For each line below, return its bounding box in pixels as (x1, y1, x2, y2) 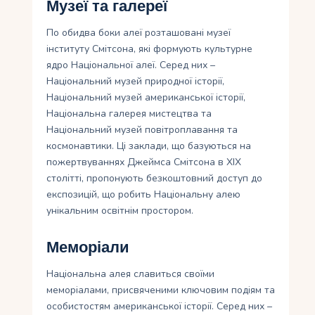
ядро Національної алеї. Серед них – (46, 58, 216, 72)
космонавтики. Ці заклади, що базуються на (46, 139, 252, 153)
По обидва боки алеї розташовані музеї (46, 26, 231, 40)
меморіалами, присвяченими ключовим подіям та (46, 283, 276, 297)
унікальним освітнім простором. (46, 204, 194, 218)
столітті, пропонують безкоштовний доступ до (46, 172, 263, 186)
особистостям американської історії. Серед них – (46, 300, 273, 314)
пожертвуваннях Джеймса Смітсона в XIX (46, 155, 242, 169)
